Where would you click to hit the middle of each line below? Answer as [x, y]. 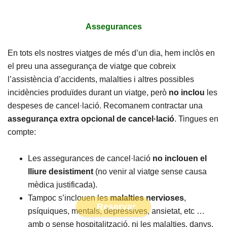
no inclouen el [180, 158]
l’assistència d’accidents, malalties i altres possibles [101, 79]
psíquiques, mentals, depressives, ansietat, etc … [116, 211]
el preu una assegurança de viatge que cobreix [92, 66]
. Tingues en [196, 119]
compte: [22, 132]
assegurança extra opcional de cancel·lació [91, 119]
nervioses [165, 198]
